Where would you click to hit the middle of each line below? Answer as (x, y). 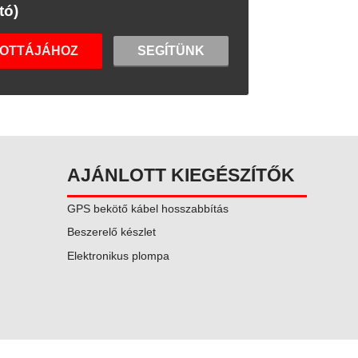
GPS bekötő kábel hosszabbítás (148, 209)
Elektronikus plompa (118, 256)
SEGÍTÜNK (171, 51)
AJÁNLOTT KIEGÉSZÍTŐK (181, 175)
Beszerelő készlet (111, 232)
